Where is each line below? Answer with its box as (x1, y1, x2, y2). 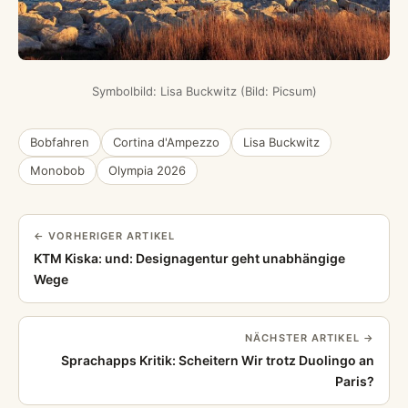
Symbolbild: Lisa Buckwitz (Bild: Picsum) (91, 84, 317, 99)
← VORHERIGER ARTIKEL (34, 229, 175, 243)
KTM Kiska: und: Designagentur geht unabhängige (34, 250, 345, 267)
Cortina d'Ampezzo (113, 135, 219, 150)
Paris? (335, 373, 374, 390)
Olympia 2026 (108, 163, 186, 178)
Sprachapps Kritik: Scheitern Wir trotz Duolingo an (61, 352, 374, 369)
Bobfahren (30, 135, 89, 150)
